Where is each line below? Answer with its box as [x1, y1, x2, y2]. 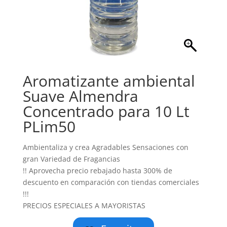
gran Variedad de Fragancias [22, 154, 120, 164]
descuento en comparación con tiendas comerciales [22, 177, 199, 187]
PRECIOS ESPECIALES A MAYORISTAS [22, 201, 145, 210]
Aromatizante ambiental [22, 70, 195, 91]
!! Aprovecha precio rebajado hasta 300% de [22, 166, 172, 175]
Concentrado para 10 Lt [22, 101, 190, 122]
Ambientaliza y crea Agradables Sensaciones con [22, 142, 188, 152]
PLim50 [22, 116, 75, 137]
